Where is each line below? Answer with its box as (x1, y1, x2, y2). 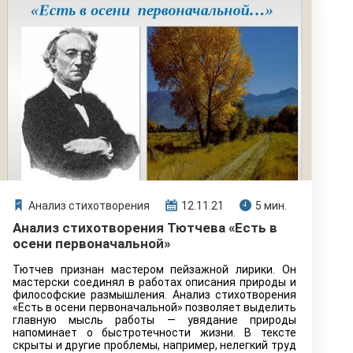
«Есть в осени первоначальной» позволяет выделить (13, 301, 296, 314)
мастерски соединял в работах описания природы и (13, 276, 296, 288)
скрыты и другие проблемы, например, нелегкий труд (13, 339, 296, 351)
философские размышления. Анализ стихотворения (13, 288, 296, 301)
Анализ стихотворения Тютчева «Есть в (13, 220, 277, 236)
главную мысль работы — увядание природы (13, 314, 296, 326)
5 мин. (255, 199, 287, 212)
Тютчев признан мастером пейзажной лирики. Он (13, 263, 296, 276)
